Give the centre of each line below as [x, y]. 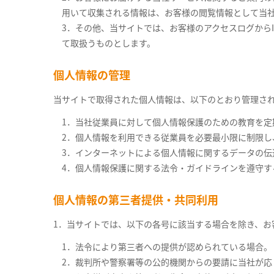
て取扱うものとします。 [109, 43]
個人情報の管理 [92, 75]
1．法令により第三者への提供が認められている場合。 [167, 246]
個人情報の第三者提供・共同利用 [136, 199]
